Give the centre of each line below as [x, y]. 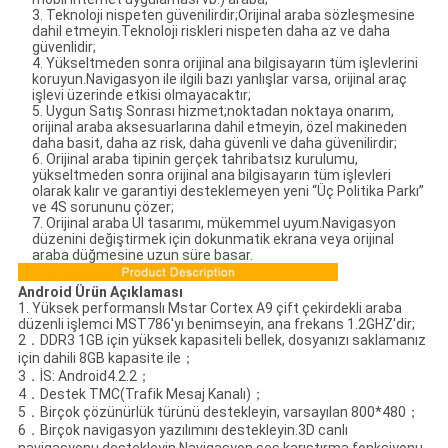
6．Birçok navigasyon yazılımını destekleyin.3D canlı [182, 429]
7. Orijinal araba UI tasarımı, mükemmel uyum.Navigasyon [213, 223]
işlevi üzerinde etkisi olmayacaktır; [141, 95]
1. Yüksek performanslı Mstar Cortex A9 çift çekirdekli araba [209, 307]
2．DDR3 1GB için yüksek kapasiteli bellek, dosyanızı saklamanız [221, 339]
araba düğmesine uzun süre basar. [142, 255]
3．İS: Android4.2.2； [84, 375]
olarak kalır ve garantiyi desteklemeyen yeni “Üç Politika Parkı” [227, 191]
